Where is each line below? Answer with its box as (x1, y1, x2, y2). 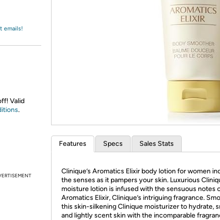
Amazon (19, 12, 45, 21)
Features (59, 139, 86, 148)
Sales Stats (139, 139, 174, 148)
